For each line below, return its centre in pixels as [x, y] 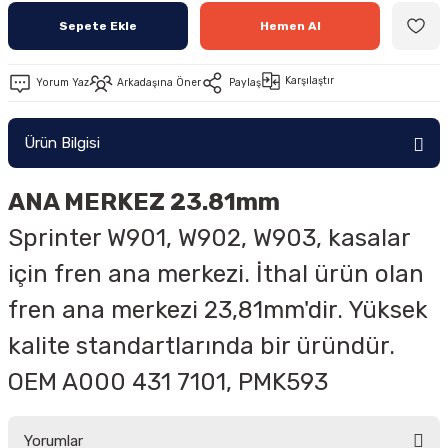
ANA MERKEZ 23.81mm [146, 202]
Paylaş [245, 82]
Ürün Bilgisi [62, 143]
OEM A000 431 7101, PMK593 [168, 382]
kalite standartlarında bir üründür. [201, 346]
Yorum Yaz [62, 82]
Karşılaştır [309, 80]
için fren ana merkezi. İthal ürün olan [216, 274]
